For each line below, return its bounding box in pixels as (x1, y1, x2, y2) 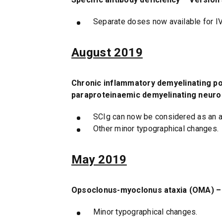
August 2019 (71, 45, 143, 59)
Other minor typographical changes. (93, 123, 219, 133)
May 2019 (71, 152, 127, 166)
